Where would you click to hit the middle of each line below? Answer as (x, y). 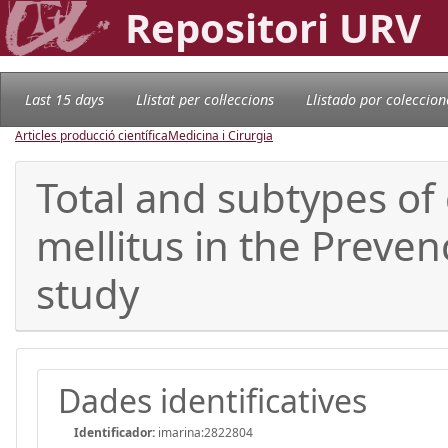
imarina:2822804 (204, 432)
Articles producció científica (91, 135)
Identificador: (114, 432)
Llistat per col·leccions (205, 99)
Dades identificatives (212, 400)
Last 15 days (64, 99)
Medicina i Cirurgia (220, 135)
